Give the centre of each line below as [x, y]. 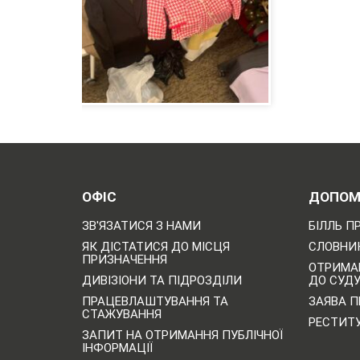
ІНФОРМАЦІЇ [117, 348]
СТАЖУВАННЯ [122, 314]
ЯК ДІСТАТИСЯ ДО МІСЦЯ [156, 246]
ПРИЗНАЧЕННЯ [125, 259]
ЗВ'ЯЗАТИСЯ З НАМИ [141, 225]
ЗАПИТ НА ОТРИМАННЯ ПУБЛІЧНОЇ [182, 335]
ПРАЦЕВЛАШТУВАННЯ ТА [155, 301]
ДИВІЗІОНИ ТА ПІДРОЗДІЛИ [162, 280]
